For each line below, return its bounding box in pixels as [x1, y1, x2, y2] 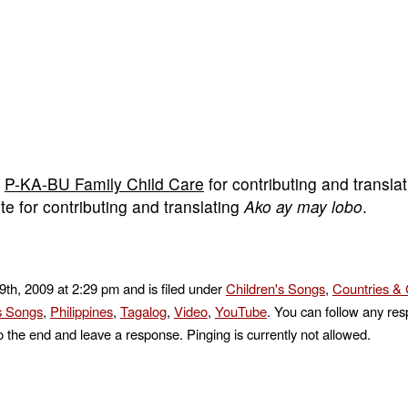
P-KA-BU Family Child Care [4, 172, 204, 196]
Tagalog [119, 301, 167, 321]
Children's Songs [225, 279, 325, 299]
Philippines [49, 301, 113, 321]
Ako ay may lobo [243, 195, 362, 219]
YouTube [214, 301, 267, 321]
